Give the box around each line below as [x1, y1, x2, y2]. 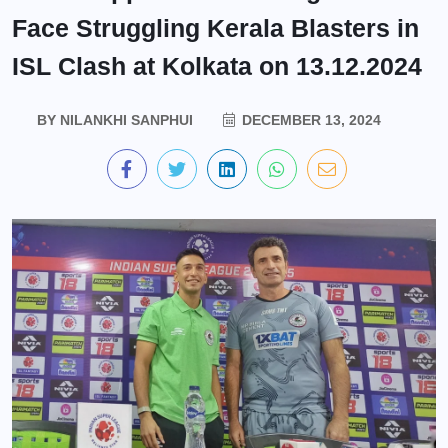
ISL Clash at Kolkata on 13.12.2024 [12, 52, 422, 80]
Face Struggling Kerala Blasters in [12, 14, 419, 42]
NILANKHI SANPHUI [56, 112, 193, 128]
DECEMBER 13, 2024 [238, 112, 381, 128]
